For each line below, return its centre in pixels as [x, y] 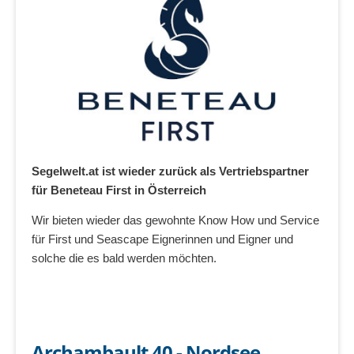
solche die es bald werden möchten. [124, 258]
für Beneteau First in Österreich [119, 190]
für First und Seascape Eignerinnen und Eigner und [162, 239]
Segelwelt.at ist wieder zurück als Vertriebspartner [170, 171]
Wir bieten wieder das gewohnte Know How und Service [175, 220]
